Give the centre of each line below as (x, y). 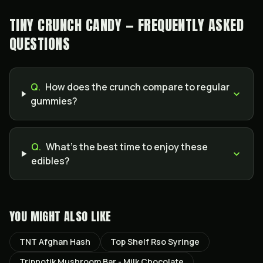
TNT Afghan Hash (55, 242)
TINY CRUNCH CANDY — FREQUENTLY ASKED (127, 25)
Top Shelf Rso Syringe (155, 242)
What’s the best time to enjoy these (127, 147)
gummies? (54, 101)
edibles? (51, 161)
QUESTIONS (40, 44)
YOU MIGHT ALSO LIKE (60, 216)
